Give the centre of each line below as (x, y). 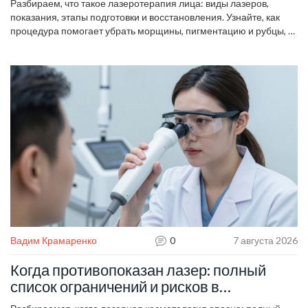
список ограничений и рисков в (115, 287)
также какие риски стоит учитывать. (88, 45)
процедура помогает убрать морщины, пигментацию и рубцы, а (152, 31)
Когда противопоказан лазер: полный (138, 270)
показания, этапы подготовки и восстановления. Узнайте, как (145, 17)
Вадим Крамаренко (54, 241)
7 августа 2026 (265, 241)
